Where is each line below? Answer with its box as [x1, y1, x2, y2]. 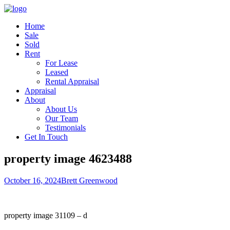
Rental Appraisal [45, 77, 99, 86]
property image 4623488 [4, 151, 132, 165]
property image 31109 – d [4, 210, 87, 220]
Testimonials [45, 123, 86, 132]
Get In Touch [25, 132, 68, 141]
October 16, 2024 [4, 176, 61, 185]
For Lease [45, 59, 78, 67]
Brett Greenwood [61, 176, 118, 185]
